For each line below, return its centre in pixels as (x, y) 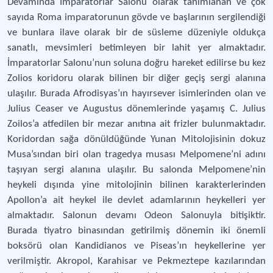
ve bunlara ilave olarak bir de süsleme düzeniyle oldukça (136, 33)
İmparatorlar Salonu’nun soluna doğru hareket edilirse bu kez (136, 63)
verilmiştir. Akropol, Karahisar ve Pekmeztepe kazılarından (136, 261)
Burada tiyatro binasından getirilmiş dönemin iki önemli (136, 231)
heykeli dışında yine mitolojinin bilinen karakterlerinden (136, 185)
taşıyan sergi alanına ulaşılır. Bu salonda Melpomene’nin (136, 170)
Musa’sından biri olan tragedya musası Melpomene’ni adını (136, 154)
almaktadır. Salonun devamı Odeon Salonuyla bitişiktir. (136, 215)
